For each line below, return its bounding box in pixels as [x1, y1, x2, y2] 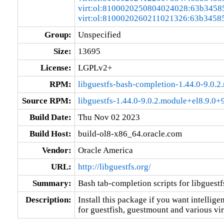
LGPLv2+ [77, 62, 112, 72]
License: [40, 62, 71, 72]
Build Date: [29, 112, 71, 122]
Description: [25, 194, 71, 204]
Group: [44, 29, 71, 39]
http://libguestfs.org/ [77, 161, 151, 171]
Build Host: [29, 128, 71, 138]
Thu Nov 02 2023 [77, 112, 140, 122]
